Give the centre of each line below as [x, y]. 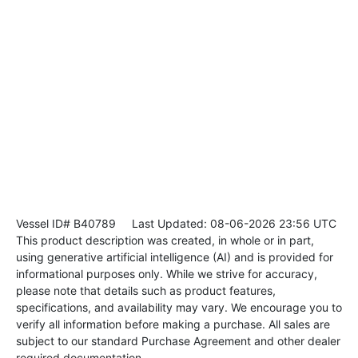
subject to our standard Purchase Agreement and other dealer [178, 341]
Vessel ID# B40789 [66, 224]
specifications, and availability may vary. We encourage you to [179, 308]
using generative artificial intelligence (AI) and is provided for [175, 257]
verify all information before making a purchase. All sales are [173, 324]
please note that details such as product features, [146, 291]
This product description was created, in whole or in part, [165, 241]
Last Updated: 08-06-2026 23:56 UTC [226, 224]
